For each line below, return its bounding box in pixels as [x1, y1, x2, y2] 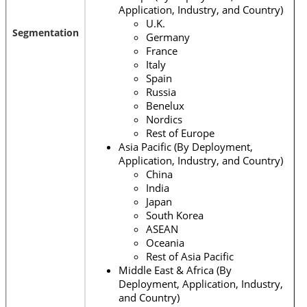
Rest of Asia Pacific [146, 249, 234, 263]
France [146, 43, 177, 58]
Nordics [146, 112, 182, 126]
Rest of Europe [146, 125, 214, 140]
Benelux [146, 98, 184, 112]
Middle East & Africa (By [119, 262, 232, 277]
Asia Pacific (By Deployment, [119, 139, 253, 153]
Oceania [146, 235, 184, 249]
